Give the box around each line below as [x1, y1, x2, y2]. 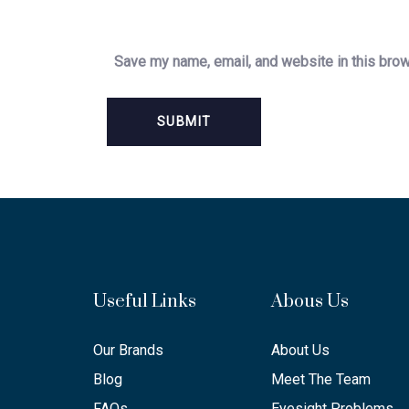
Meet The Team [271, 371, 371, 389]
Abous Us [271, 290, 349, 314]
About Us [271, 341, 330, 360]
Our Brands [93, 341, 163, 360]
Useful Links [93, 290, 196, 314]
